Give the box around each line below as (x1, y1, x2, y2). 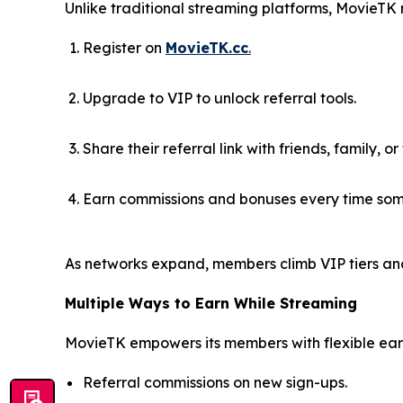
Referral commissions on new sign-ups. (83, 373, 347, 392)
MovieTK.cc (166, 39, 248, 58)
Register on (83, 39, 166, 58)
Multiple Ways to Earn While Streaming (65, 294, 357, 313)
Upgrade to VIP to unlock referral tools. (83, 89, 356, 108)
